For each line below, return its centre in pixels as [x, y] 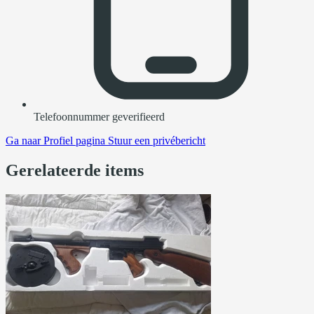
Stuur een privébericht [157, 141]
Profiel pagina [74, 141]
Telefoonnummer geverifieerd [99, 117]
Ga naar [25, 141]
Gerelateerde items [75, 170]
